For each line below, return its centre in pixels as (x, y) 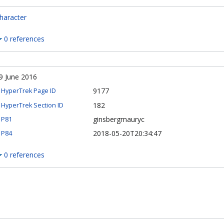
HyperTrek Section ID (32, 105)
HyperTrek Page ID (28, 91)
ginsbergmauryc (119, 119)
